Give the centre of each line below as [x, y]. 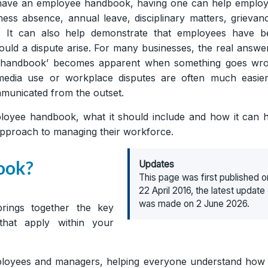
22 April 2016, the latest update [202, 190]
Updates [157, 164]
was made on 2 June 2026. [194, 203]
